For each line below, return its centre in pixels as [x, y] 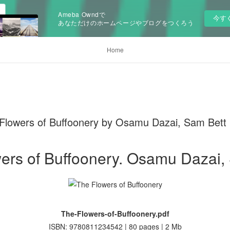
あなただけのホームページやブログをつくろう [126, 22]
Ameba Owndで [82, 14]
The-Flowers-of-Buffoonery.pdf [115, 214]
